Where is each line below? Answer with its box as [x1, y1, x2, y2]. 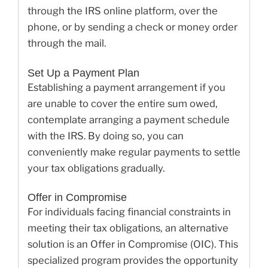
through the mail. [28, 36, 106, 49]
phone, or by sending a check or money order [28, 20, 237, 33]
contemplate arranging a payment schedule [28, 113, 230, 126]
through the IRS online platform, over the [28, 4, 218, 17]
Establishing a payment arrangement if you [28, 81, 226, 93]
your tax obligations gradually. [28, 162, 165, 174]
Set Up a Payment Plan [28, 66, 139, 79]
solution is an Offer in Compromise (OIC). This [28, 238, 238, 251]
